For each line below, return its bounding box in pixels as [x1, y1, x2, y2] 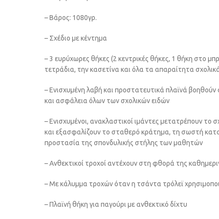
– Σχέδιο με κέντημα [44, 34, 107, 42]
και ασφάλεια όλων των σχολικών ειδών [44, 96, 170, 105]
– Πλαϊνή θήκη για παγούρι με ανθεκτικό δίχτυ [44, 200, 187, 208]
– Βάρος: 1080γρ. [44, 13, 97, 22]
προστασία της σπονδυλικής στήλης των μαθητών [44, 138, 203, 147]
